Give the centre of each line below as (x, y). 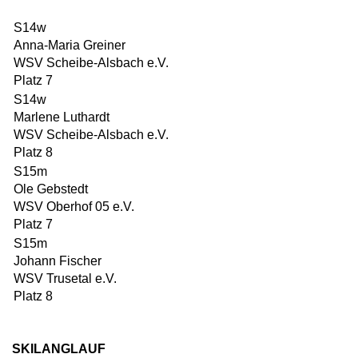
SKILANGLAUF (59, 349)
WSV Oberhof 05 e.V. (74, 207)
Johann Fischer (58, 261)
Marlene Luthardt (62, 117)
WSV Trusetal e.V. (65, 278)
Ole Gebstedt (51, 189)
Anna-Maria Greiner (70, 45)
